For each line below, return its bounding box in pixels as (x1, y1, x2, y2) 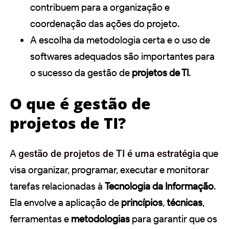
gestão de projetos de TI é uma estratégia (18, 147, 200, 159)
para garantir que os (130, 213, 217, 225)
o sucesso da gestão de (30, 66, 132, 79)
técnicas (167, 196, 202, 209)
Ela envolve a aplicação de (10, 196, 121, 209)
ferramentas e (10, 213, 71, 225)
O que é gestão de (10, 93, 151, 114)
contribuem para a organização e (30, 1, 170, 13)
